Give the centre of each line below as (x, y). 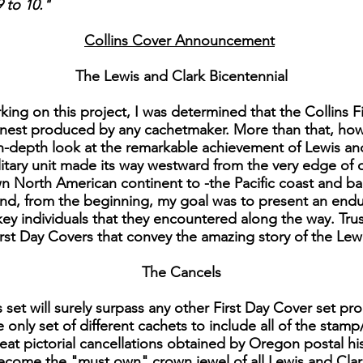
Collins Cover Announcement (179, 41)
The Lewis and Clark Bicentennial (181, 77)
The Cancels (181, 273)
